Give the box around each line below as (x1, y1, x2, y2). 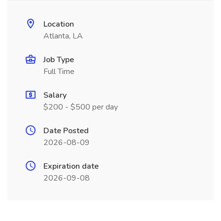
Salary (43, 90, 67, 101)
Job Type (43, 54, 74, 65)
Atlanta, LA (43, 31, 83, 41)
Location (43, 19, 74, 30)
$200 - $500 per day (43, 102, 118, 112)
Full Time (43, 66, 74, 77)
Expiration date (43, 161, 99, 172)
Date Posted (43, 125, 89, 136)
